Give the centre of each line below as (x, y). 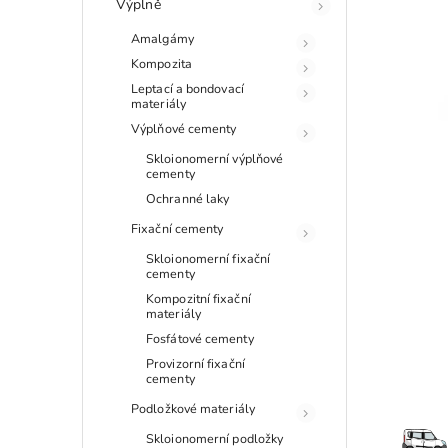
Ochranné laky (188, 198)
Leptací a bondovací (187, 88)
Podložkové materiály (193, 408)
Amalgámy (162, 38)
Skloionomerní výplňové (215, 158)
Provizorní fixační (195, 363)
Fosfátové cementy (200, 338)
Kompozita (161, 63)
